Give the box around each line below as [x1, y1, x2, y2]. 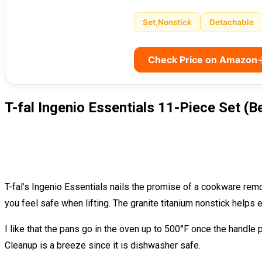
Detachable [209, 18, 254, 27]
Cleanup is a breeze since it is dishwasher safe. [5, 240, 201, 251]
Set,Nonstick [143, 18, 192, 27]
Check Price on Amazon [148, 54, 257, 66]
